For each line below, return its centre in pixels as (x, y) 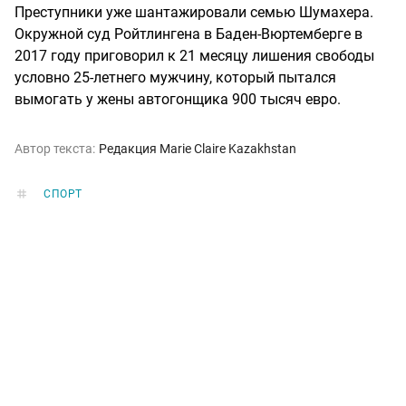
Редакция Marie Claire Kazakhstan (198, 148)
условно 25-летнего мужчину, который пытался (175, 77)
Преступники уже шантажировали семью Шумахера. (194, 12)
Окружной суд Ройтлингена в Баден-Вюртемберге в (188, 34)
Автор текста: (55, 148)
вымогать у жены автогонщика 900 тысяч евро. (178, 99)
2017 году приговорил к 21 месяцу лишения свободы (194, 55)
